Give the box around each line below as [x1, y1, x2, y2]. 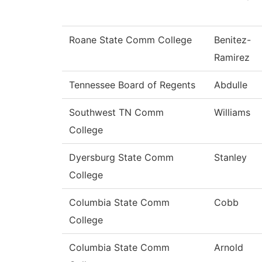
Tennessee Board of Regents [69, 79, 195, 91]
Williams [214, 106, 250, 119]
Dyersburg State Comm [69, 151, 174, 164]
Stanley [214, 151, 247, 164]
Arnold [214, 242, 243, 254]
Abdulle [214, 79, 247, 91]
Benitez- [214, 34, 251, 46]
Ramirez [214, 51, 250, 64]
